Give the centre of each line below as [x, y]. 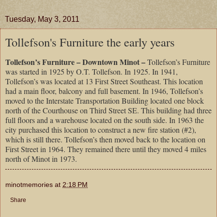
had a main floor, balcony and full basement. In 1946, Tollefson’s [104, 91]
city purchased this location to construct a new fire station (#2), [101, 129]
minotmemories [29, 184]
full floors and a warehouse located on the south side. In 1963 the [105, 120]
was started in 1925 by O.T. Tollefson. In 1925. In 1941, [92, 71]
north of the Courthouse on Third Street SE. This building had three [108, 110]
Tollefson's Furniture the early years [90, 42]
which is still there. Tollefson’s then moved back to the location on [105, 139]
